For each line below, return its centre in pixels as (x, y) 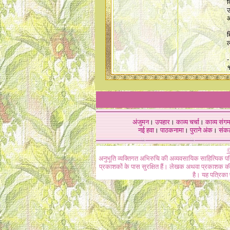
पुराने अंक (201, 130)
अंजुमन (140, 122)
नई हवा (146, 130)
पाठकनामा (172, 130)
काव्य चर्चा (187, 122)
